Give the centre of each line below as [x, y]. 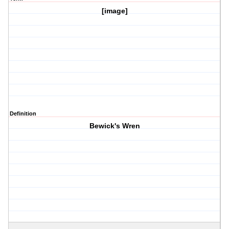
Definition [23, 114]
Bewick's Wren [114, 126]
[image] [114, 11]
